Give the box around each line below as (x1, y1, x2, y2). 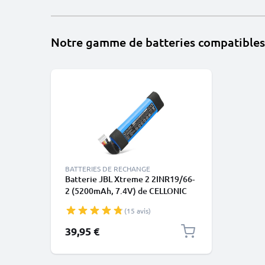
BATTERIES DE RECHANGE (65, 164, 150, 173)
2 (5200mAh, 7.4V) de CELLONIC (65, 185, 187, 196)
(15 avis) (124, 206, 151, 215)
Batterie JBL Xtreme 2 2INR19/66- (65, 173, 195, 185)
